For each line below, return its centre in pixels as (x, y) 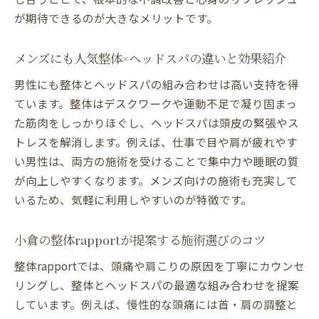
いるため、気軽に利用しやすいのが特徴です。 (133, 200)
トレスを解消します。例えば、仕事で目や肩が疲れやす (156, 142)
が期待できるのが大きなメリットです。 (116, 18)
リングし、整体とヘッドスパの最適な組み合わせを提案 (157, 285)
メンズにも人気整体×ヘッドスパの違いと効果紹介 (150, 58)
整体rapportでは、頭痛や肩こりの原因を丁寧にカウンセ (159, 266)
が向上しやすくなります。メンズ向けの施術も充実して (156, 181)
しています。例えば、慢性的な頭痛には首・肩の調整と (156, 304)
